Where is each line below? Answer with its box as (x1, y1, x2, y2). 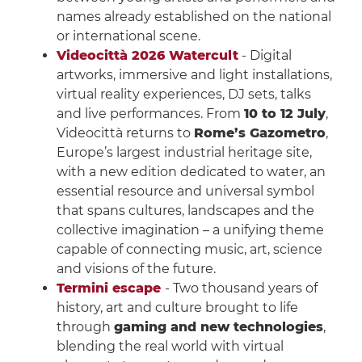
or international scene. (56, 28, 200, 44)
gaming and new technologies (113, 319, 323, 335)
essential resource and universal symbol (56, 183, 314, 200)
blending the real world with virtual (56, 339, 284, 355)
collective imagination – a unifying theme (56, 222, 324, 238)
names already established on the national (56, 9, 331, 25)
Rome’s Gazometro (193, 125, 326, 141)
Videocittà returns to (56, 125, 194, 141)
